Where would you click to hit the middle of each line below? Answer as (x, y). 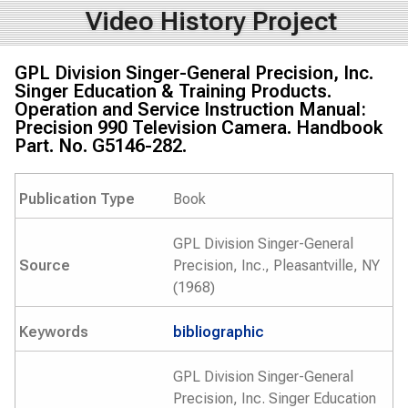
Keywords (54, 332)
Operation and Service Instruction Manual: (190, 109)
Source (45, 265)
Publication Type (77, 199)
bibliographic (219, 332)
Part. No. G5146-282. (101, 146)
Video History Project (211, 21)
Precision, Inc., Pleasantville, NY (276, 265)
